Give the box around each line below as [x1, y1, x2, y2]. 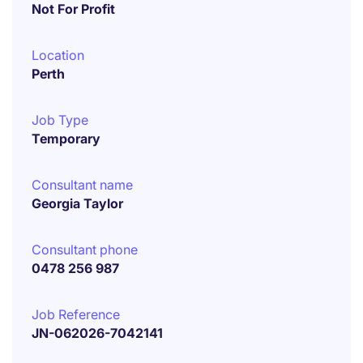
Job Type [32, 112, 88, 128]
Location [32, 47, 84, 63]
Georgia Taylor [32, 195, 123, 211]
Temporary [32, 130, 100, 147]
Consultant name [32, 177, 133, 193]
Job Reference [32, 306, 120, 322]
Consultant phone [32, 241, 138, 258]
